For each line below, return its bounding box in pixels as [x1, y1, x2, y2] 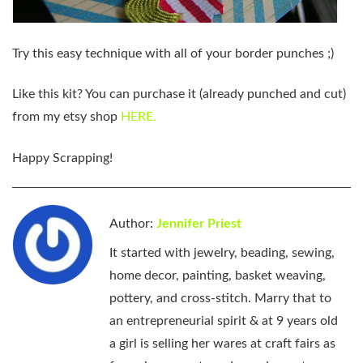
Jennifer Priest [156, 216, 241, 230]
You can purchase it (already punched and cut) [85, 88, 346, 101]
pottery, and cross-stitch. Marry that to [109, 291, 331, 305]
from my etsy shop [12, 110, 121, 124]
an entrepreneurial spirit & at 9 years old [109, 314, 338, 327]
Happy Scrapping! [12, 151, 113, 164]
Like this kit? [12, 88, 85, 101]
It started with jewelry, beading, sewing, [109, 246, 335, 259]
